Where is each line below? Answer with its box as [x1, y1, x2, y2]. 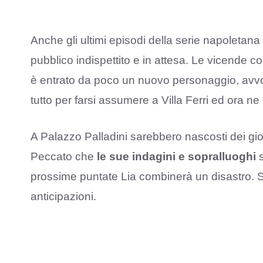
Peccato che [31, 150, 94, 163]
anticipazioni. [31, 190, 96, 203]
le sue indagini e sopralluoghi [94, 150, 256, 163]
